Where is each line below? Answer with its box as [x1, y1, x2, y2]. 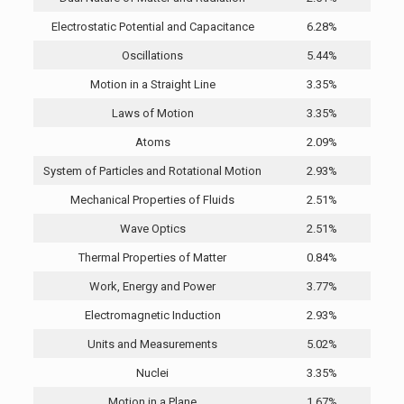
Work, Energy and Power [89, 280, 216, 294]
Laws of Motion [111, 106, 194, 121]
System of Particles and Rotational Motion [43, 164, 262, 179]
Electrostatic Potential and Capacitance [50, 20, 254, 34]
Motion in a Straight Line [89, 78, 216, 92]
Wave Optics [119, 222, 186, 236]
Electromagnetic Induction [84, 308, 221, 323]
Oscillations [122, 49, 184, 63]
